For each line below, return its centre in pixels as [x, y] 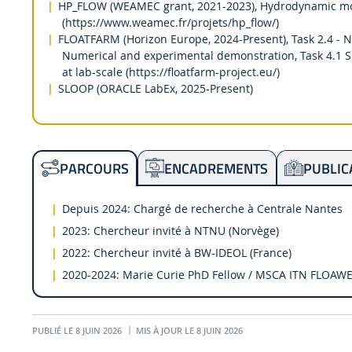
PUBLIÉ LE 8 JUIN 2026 [77, 331]
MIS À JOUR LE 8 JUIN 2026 [189, 331]
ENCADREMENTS [216, 168]
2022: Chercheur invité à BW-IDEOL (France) [176, 252]
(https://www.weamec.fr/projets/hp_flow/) [170, 23]
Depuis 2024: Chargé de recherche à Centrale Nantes [202, 208]
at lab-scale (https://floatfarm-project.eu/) [170, 72]
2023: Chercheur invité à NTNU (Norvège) [172, 230]
